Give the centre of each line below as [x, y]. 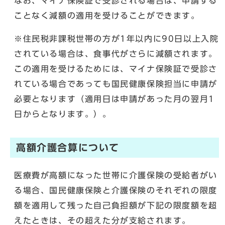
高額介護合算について [68, 147]
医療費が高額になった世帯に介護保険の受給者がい [116, 175]
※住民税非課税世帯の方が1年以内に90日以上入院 [117, 38]
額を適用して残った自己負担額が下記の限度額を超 [116, 205]
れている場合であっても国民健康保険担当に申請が [116, 84]
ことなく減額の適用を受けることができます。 [107, 15]
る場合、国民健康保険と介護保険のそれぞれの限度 [116, 190]
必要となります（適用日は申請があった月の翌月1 [115, 99]
